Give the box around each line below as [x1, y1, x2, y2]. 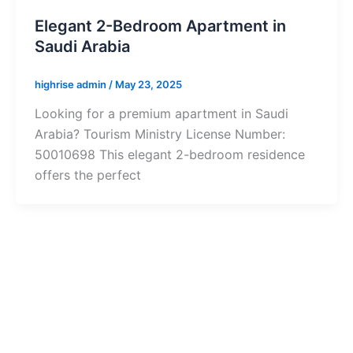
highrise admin [34, 77, 109, 91]
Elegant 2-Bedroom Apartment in [34, 16, 286, 35]
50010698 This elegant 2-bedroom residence [34, 147, 305, 163]
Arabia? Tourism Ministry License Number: [34, 126, 285, 143]
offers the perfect [34, 167, 141, 184]
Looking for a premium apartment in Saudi [34, 106, 288, 122]
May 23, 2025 [114, 77, 182, 91]
